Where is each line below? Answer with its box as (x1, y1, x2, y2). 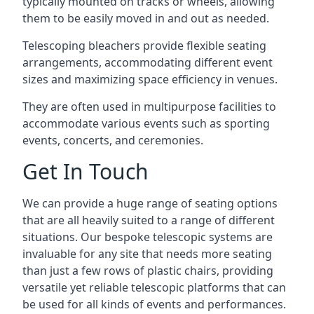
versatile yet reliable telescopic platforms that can (22, 279, 286, 295)
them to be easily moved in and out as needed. (22, 10, 269, 26)
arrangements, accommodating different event (22, 54, 273, 70)
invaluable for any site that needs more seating (22, 245, 272, 261)
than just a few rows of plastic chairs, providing (22, 262, 273, 278)
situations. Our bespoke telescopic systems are (22, 228, 273, 245)
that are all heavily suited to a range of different (22, 212, 275, 228)
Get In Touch (22, 156, 149, 186)
